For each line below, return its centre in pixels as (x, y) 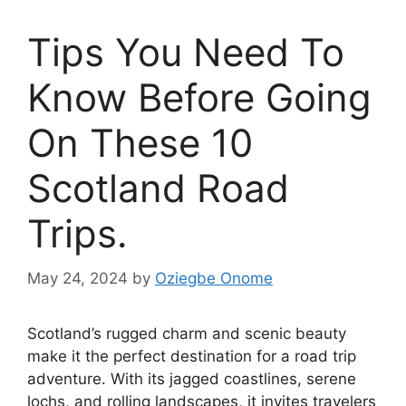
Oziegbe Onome (214, 278)
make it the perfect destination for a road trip (192, 356)
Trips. (77, 234)
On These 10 (140, 143)
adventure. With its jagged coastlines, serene (192, 378)
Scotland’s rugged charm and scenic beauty (187, 333)
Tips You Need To (186, 53)
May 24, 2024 (77, 278)
